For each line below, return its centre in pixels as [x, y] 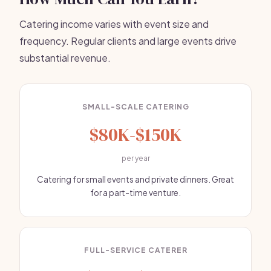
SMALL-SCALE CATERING [135, 107]
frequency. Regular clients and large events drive [128, 41]
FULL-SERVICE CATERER [135, 250]
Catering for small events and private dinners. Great [135, 179]
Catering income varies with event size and [114, 24]
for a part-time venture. [135, 193]
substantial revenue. [65, 58]
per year [135, 158]
